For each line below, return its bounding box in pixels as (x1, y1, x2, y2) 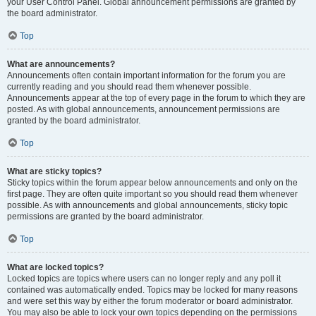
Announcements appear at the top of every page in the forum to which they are (7, 93, 305, 103)
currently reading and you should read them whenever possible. (7, 82, 251, 92)
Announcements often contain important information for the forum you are (7, 71, 286, 80)
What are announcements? (7, 59, 115, 69)
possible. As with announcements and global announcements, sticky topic (7, 200, 288, 210)
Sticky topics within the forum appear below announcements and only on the (7, 178, 298, 188)
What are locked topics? (7, 262, 104, 272)
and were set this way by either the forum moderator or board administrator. (7, 296, 293, 306)
